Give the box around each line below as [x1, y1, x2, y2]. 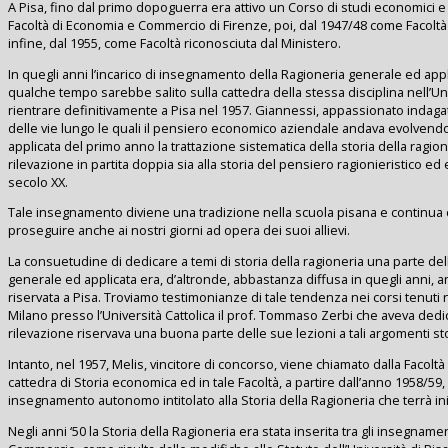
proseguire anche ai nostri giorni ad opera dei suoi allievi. [8, 221, 350, 240]
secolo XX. [8, 172, 68, 191]
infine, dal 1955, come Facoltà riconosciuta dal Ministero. [8, 33, 341, 52]
